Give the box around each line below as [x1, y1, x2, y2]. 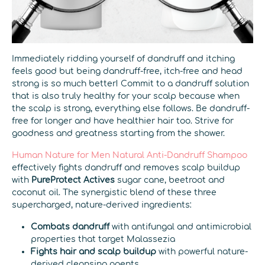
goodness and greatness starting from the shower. [12, 129, 225, 138]
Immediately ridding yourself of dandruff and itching [12, 54, 235, 63]
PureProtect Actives [31, 176, 115, 185]
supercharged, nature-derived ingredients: [12, 201, 192, 209]
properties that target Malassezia [31, 235, 175, 244]
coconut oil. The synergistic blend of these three [12, 188, 216, 197]
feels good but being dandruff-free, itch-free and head [12, 67, 243, 76]
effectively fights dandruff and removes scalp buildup [12, 163, 240, 172]
